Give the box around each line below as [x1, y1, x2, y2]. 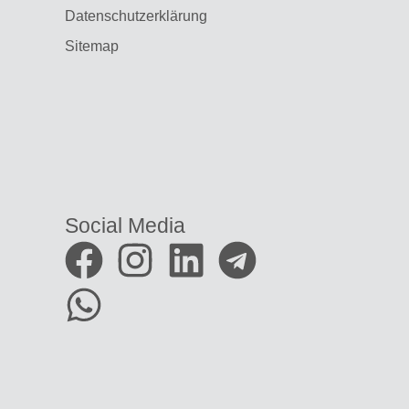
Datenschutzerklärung [65, 7, 207, 24]
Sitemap [65, 38, 122, 55]
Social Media [65, 213, 185, 237]
